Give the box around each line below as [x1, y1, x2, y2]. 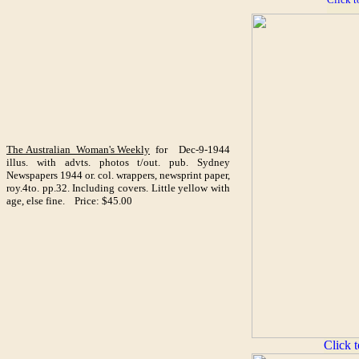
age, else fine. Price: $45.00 [6, 195, 132, 207]
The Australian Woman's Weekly [6, 143, 150, 155]
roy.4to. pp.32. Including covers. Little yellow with [6, 182, 230, 194]
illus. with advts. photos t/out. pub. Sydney [6, 156, 230, 168]
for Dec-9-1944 [150, 143, 230, 155]
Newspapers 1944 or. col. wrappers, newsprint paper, [6, 169, 230, 181]
